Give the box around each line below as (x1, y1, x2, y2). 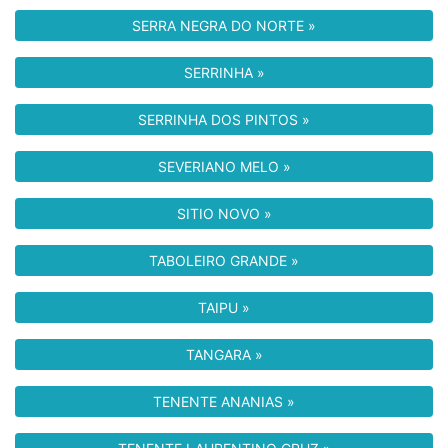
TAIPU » (198, 299, 250, 316)
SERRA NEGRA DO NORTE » (132, 17, 316, 34)
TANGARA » (185, 346, 263, 363)
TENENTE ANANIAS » (153, 393, 295, 410)
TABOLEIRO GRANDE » (149, 252, 299, 269)
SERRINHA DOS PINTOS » (138, 111, 310, 128)
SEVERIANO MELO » (157, 158, 291, 175)
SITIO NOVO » (176, 205, 272, 222)
